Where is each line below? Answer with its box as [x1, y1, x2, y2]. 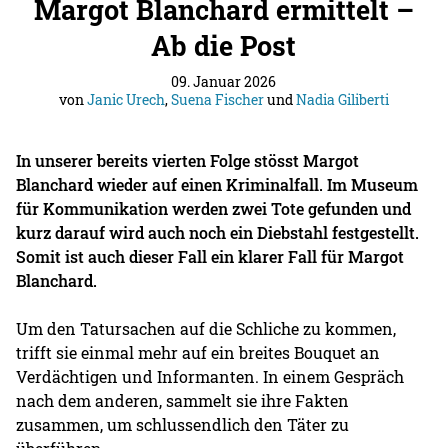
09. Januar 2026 [171, 71, 277, 91]
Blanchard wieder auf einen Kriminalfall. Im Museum [16, 173, 419, 195]
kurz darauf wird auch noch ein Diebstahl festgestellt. [16, 221, 420, 243]
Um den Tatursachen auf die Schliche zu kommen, [16, 317, 397, 339]
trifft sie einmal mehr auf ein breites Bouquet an [16, 341, 381, 363]
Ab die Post [151, 26, 297, 63]
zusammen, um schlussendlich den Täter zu [16, 413, 350, 435]
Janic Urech [86, 89, 165, 109]
